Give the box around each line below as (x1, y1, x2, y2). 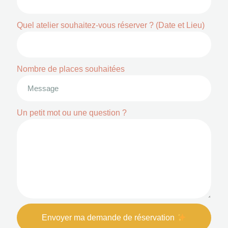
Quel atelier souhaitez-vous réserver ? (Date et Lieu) (17, 21, 205, 30)
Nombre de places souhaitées (17, 65, 125, 74)
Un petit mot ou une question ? (17, 108, 127, 118)
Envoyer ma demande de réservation (42, 213, 177, 222)
